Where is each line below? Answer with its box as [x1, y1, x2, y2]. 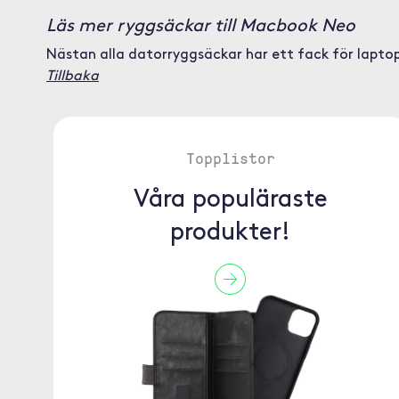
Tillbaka [46, 69, 99, 84]
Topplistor [185, 147, 275, 168]
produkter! [170, 221, 291, 246]
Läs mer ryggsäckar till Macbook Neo [46, 18, 355, 36]
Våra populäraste [133, 188, 328, 213]
